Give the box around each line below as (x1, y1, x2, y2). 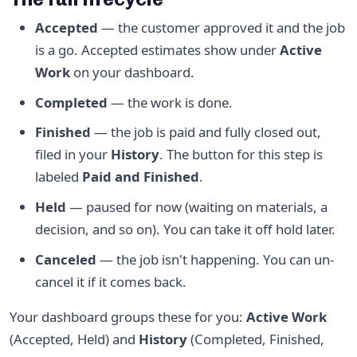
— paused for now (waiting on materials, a (66, 198, 328, 217)
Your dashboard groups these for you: (10, 307, 246, 326)
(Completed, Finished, (187, 329, 324, 348)
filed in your (35, 145, 111, 164)
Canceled (35, 249, 96, 269)
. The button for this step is (159, 145, 323, 164)
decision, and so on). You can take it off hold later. (35, 220, 335, 239)
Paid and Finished (82, 167, 199, 186)
